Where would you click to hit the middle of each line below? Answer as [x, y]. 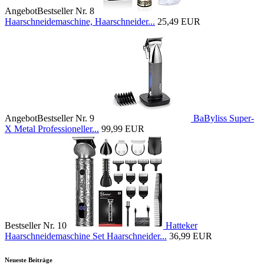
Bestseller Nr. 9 [66, 118]
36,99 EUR [191, 236]
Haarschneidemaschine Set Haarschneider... [86, 236]
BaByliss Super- [224, 118]
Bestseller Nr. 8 [66, 11]
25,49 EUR [179, 22]
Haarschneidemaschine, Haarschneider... [80, 22]
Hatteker [181, 226]
